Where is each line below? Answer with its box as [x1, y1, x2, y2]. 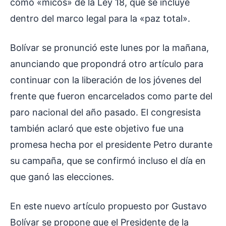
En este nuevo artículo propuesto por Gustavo [10, 201, 207, 212]
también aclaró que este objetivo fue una [10, 123, 184, 134]
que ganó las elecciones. [10, 172, 114, 183]
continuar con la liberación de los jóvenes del [10, 75, 201, 86]
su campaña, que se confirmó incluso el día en [10, 155, 206, 166]
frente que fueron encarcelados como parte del [10, 91, 212, 102]
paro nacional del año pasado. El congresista [10, 107, 201, 118]
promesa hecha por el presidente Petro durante [10, 139, 212, 150]
